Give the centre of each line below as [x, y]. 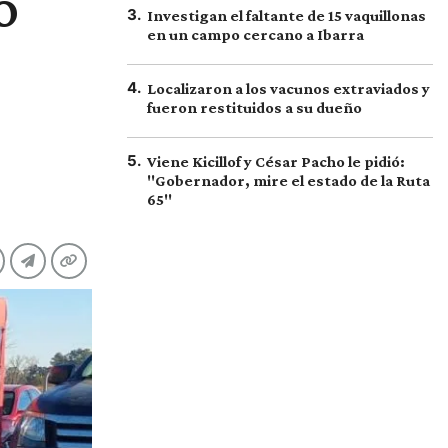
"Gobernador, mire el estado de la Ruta [288, 180]
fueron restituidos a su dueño [254, 107]
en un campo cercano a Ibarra [255, 34]
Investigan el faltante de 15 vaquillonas [286, 15]
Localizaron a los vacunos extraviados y [288, 88]
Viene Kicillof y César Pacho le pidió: [276, 161]
